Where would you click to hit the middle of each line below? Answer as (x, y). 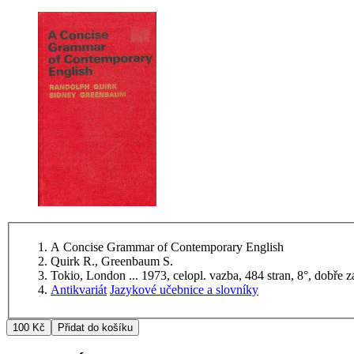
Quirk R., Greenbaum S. (112, 262)
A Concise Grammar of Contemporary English (167, 247)
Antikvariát (79, 290)
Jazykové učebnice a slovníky (184, 290)
